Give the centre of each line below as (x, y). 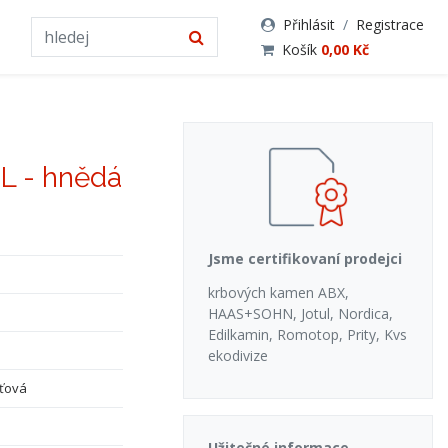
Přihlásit (309, 24)
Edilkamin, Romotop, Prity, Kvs (307, 334)
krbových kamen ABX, (278, 292)
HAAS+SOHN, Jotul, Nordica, (300, 313)
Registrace (390, 24)
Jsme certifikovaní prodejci (305, 258)
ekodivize (238, 355)
